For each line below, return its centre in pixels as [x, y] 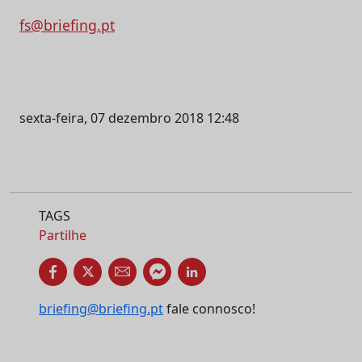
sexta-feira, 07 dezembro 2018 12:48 [129, 118]
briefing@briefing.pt [101, 308]
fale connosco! [209, 308]
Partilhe [63, 235]
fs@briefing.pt [67, 25]
